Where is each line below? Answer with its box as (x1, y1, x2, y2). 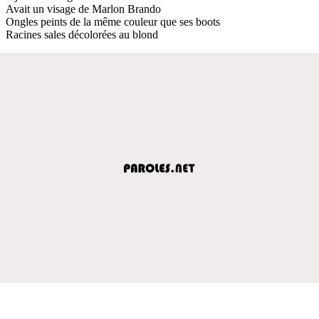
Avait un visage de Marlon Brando (6, 2, 161, 15)
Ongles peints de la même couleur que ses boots (6, 15, 220, 28)
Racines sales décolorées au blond (6, 28, 158, 41)
